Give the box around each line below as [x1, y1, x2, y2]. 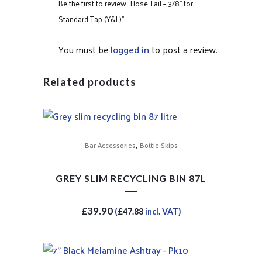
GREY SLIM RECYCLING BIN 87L [56, 172, 206, 184]
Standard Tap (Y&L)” [58, 12, 124, 26]
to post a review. [149, 40, 218, 58]
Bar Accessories [84, 138, 136, 151]
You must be [58, 40, 111, 58]
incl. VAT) [143, 206, 181, 216]
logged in [111, 40, 149, 58]
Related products [43, 75, 136, 88]
